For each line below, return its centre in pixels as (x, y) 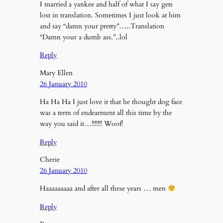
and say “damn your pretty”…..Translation (102, 26)
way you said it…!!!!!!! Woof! (81, 124)
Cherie (50, 160)
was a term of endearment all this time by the (106, 113)
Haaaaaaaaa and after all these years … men (104, 189)
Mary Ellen (56, 73)
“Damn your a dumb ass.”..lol (83, 37)
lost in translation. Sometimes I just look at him (110, 15)
